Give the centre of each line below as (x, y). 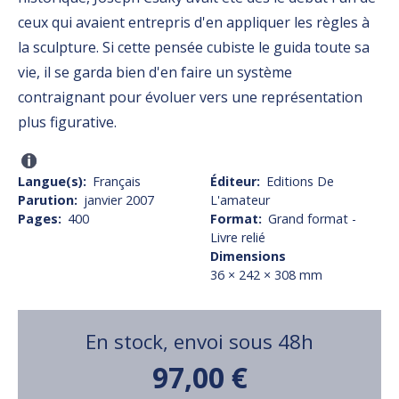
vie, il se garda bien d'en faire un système (155, 72)
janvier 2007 (119, 200)
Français (117, 182)
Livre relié (238, 238)
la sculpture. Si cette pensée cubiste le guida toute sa (194, 47)
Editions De (301, 182)
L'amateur (240, 200)
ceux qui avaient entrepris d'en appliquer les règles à (194, 22)
